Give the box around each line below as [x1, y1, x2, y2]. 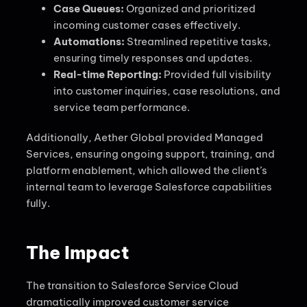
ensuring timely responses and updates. [53, 51, 252, 65]
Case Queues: [53, 2, 124, 16]
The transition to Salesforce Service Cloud [26, 278, 238, 292]
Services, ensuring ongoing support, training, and [26, 147, 275, 161]
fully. [26, 197, 50, 210]
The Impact [26, 241, 129, 264]
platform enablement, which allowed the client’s [26, 164, 267, 177]
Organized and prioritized [124, 2, 256, 16]
